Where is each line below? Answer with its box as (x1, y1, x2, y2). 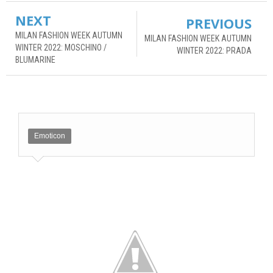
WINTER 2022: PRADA (177, 45, 252, 55)
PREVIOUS (186, 13, 252, 32)
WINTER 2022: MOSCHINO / (15, 42, 107, 52)
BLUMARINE (15, 54, 55, 65)
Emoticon (34, 131, 65, 140)
